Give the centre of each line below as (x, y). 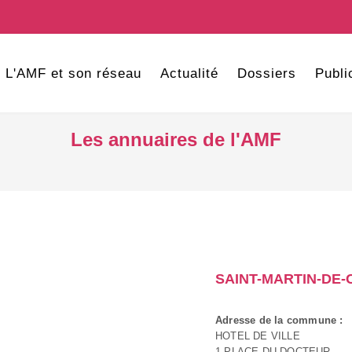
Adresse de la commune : (279, 320)
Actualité (189, 73)
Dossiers (266, 73)
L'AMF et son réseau (73, 73)
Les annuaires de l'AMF (176, 139)
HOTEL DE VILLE (258, 336)
